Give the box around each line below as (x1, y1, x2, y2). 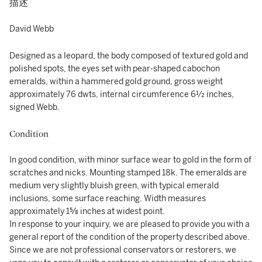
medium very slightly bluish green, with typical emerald (9, 181, 219, 191)
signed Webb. (9, 102, 60, 112)
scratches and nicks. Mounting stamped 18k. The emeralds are (9, 168, 247, 178)
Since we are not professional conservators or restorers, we (9, 245, 236, 255)
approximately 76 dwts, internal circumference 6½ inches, (9, 89, 234, 99)
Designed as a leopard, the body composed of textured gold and (9, 51, 248, 61)
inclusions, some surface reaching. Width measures (9, 194, 206, 204)
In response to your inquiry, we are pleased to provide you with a (9, 219, 250, 229)
